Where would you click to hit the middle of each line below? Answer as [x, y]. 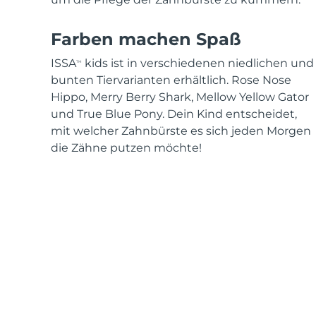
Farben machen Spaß [146, 39]
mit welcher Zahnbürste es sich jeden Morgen [181, 131]
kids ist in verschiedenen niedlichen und [198, 63]
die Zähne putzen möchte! [126, 148]
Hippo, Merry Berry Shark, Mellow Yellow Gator [180, 97]
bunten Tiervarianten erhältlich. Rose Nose [171, 80]
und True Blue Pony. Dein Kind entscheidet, [174, 114]
